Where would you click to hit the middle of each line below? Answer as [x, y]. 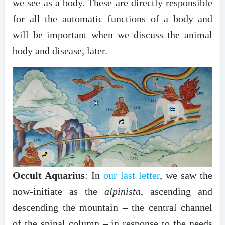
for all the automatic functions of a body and [113, 18]
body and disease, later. [60, 50]
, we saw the [186, 175]
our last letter [132, 175]
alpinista [123, 191]
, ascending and [177, 191]
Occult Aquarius [49, 175]
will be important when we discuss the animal [113, 34]
